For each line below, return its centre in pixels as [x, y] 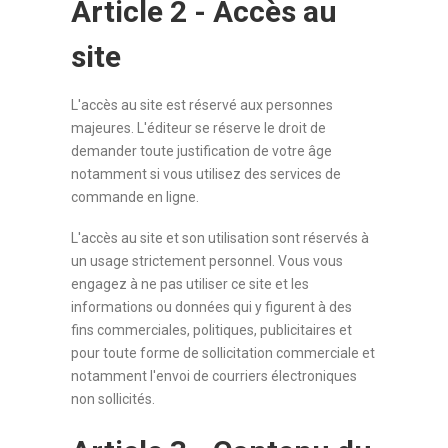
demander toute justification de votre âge [202, 151]
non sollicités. [113, 399]
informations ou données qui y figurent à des [212, 307]
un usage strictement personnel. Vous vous [207, 261]
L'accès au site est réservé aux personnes [202, 105]
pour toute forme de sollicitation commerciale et [223, 353]
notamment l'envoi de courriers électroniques [214, 376]
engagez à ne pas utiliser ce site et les [190, 284]
